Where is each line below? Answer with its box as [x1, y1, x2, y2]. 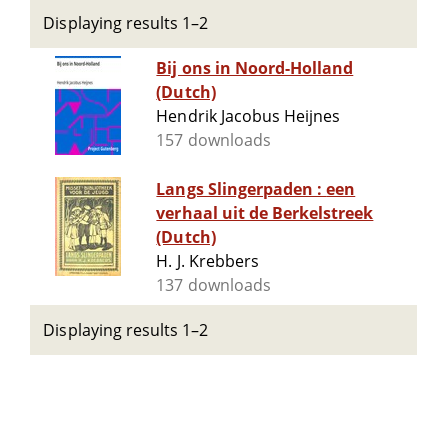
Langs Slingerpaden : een [156, 178, 327, 201]
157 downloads [156, 129, 271, 152]
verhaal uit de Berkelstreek [156, 202, 374, 225]
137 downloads [156, 274, 271, 297]
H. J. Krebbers [156, 250, 259, 273]
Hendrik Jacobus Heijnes [156, 105, 341, 128]
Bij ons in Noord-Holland [156, 57, 354, 80]
